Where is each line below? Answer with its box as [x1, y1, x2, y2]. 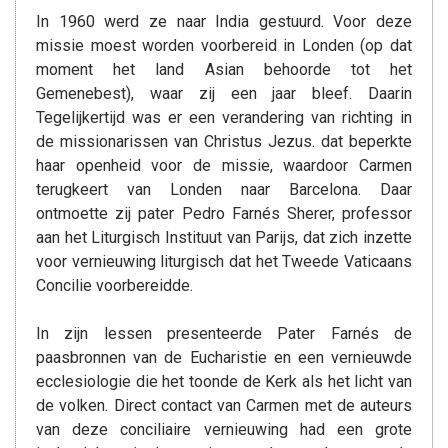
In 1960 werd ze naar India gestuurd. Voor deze [36, 12, 412, 31]
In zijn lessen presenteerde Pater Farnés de [36, 324, 412, 343]
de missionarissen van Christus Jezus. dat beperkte [36, 132, 412, 151]
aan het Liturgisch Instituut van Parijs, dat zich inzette [36, 228, 412, 247]
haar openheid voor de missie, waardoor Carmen [36, 156, 412, 175]
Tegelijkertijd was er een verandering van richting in [36, 108, 412, 127]
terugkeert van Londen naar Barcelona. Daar [36, 180, 412, 199]
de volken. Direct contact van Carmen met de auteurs [36, 396, 412, 415]
